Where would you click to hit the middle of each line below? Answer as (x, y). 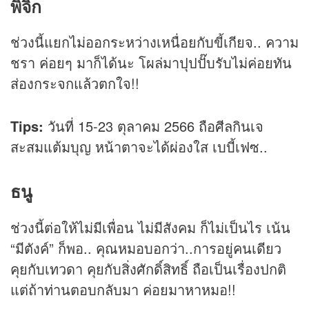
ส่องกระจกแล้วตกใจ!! (75, 83)
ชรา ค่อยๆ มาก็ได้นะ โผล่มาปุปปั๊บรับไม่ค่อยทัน (151, 63)
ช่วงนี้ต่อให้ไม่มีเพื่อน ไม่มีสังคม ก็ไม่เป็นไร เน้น (150, 227)
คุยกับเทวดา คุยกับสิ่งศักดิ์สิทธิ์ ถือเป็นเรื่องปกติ (148, 268)
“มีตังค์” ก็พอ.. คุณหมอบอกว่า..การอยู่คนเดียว (146, 248)
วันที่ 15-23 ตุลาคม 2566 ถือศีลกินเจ (153, 126)
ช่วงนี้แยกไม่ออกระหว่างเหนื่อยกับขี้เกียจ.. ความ (154, 42)
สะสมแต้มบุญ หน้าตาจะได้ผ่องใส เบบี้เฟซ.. (139, 147)
